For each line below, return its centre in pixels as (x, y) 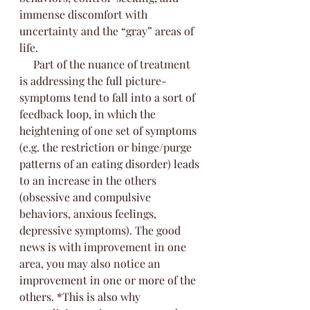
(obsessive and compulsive (86, 197)
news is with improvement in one (104, 247)
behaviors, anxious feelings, (89, 213)
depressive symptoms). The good (101, 230)
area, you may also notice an (91, 263)
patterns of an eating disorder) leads (111, 164)
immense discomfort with (85, 14)
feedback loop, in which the (89, 114)
